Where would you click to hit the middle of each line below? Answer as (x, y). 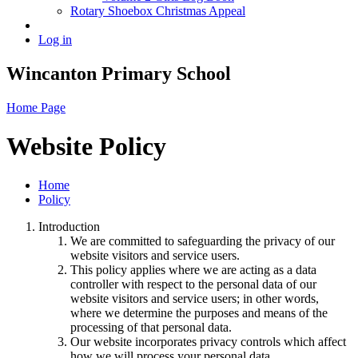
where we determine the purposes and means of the (199, 313)
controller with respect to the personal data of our (193, 284)
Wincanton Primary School (119, 73)
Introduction (69, 227)
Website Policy (86, 146)
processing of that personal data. (151, 328)
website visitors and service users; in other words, (195, 299)
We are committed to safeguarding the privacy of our (203, 241)
